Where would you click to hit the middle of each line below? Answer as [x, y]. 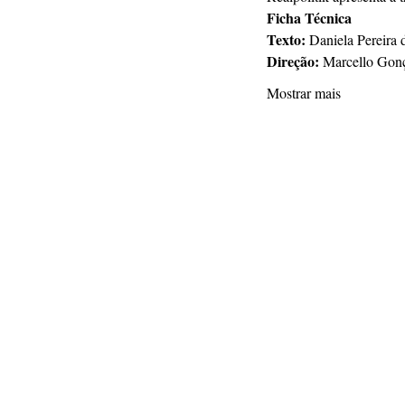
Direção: [295, 61]
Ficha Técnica [309, 17]
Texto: [288, 39]
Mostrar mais [304, 92]
